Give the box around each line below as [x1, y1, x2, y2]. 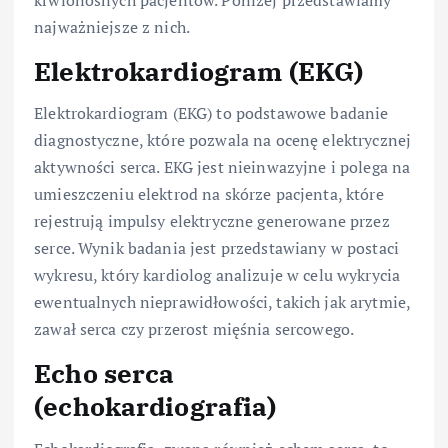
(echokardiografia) [34, 389, 277, 424]
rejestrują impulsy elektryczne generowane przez [34, 210, 390, 233]
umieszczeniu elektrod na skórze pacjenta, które [34, 183, 384, 206]
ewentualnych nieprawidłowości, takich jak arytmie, [34, 291, 411, 314]
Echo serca [34, 356, 175, 391]
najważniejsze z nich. [34, 15, 191, 38]
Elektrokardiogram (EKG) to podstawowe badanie [34, 102, 389, 125]
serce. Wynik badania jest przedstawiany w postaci [34, 237, 399, 260]
